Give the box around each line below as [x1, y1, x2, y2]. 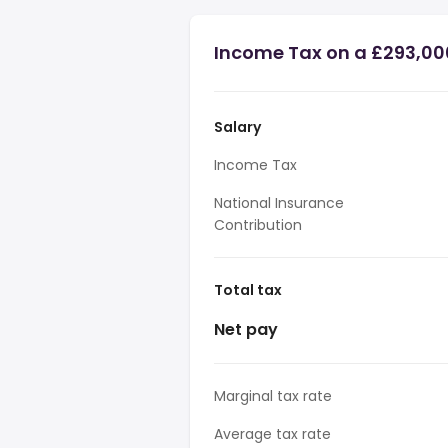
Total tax [214, 280, 282, 300]
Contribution [214, 215, 302, 235]
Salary [214, 117, 261, 137]
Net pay [214, 318, 278, 341]
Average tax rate [214, 424, 331, 444]
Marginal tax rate [214, 386, 332, 406]
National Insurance [214, 193, 344, 213]
